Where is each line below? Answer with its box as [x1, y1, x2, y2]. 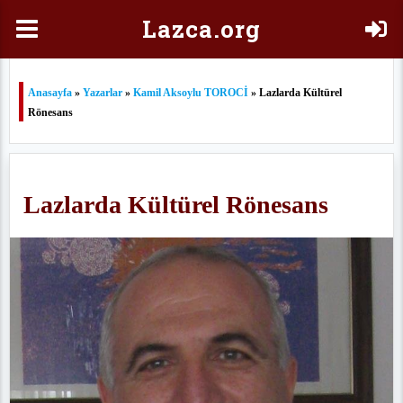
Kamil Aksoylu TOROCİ [133, 86, 248, 99]
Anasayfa [28, 86, 72, 99]
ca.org [185, 13, 261, 44]
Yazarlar [83, 86, 122, 99]
